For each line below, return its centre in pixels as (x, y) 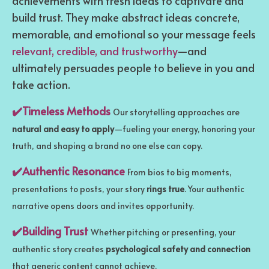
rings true (165, 189)
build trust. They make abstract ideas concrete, (126, 17)
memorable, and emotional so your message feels (134, 34)
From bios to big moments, (180, 172)
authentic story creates (59, 249)
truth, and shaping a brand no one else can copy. (107, 146)
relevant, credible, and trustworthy (95, 51)
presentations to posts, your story (79, 189)
